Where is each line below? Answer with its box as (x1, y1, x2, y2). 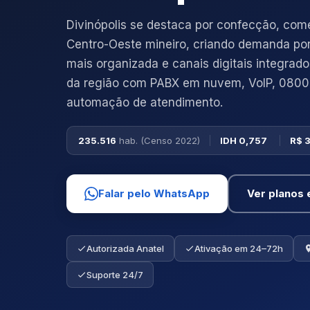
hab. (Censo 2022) (119, 134, 200, 146)
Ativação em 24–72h (194, 242, 283, 254)
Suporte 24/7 (86, 268, 143, 280)
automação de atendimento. (66, 95, 223, 109)
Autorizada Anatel (86, 242, 164, 254)
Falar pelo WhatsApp (98, 186, 210, 200)
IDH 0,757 (220, 134, 267, 146)
